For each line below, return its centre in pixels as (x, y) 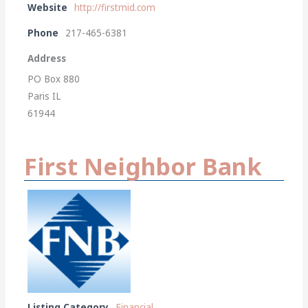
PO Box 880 (54, 79)
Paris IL (45, 97)
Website (48, 8)
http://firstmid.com (115, 8)
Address (47, 59)
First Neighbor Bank (143, 167)
